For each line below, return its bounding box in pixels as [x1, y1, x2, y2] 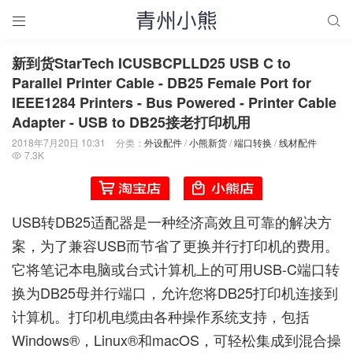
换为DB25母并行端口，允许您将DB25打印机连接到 [12, 281, 338, 303]
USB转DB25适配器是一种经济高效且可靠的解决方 [12, 210, 332, 232]
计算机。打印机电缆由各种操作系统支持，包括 [12, 305, 310, 326]
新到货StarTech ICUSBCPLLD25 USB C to [12, 53, 291, 73]
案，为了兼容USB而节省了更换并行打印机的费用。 [12, 234, 339, 255]
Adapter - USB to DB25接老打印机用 [12, 112, 251, 132]
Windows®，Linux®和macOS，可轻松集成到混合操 [12, 329, 341, 350]
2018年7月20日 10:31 [12, 136, 106, 149]
